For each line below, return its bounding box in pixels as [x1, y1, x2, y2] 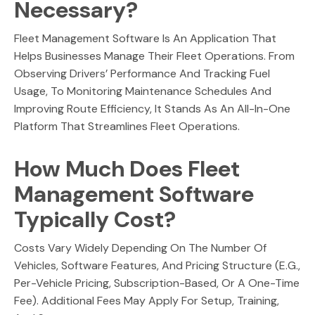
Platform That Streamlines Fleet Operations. [14, 119, 240, 134]
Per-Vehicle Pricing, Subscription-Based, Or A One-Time [14, 276, 300, 290]
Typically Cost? [14, 205, 176, 234]
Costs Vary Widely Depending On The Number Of [14, 240, 266, 255]
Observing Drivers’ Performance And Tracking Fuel [14, 66, 270, 81]
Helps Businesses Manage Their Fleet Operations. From [14, 49, 295, 63]
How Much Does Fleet [14, 154, 240, 184]
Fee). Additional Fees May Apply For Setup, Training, [14, 293, 279, 308]
